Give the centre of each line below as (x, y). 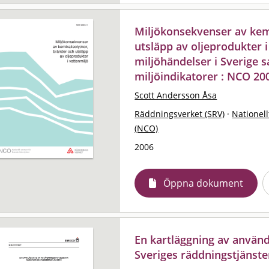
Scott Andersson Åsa (176, 95)
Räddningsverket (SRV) (180, 113)
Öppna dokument (204, 183)
